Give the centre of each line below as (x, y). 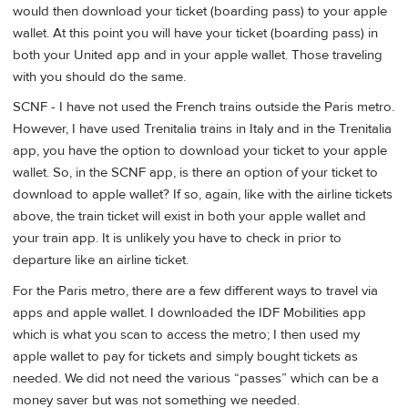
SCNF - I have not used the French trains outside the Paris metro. (204, 107)
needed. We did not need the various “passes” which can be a (196, 378)
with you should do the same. (99, 77)
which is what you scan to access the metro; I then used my (186, 334)
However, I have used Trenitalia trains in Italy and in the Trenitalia (202, 129)
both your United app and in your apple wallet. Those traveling (198, 56)
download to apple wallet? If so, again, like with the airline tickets (203, 195)
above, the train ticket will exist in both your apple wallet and (189, 217)
